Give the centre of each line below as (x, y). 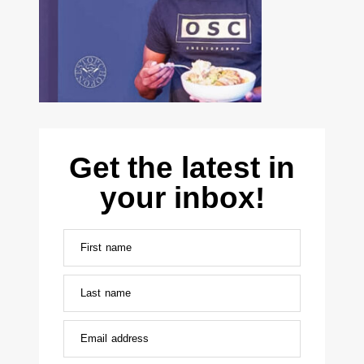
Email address (115, 338)
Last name (106, 293)
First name (106, 247)
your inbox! (182, 198)
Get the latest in (182, 168)
